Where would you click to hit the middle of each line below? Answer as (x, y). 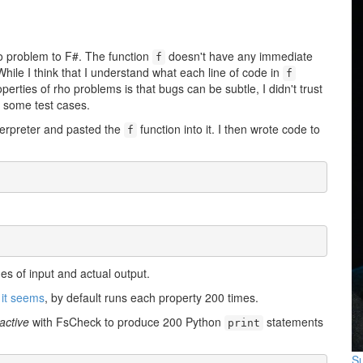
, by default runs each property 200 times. (152, 297)
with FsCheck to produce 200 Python (127, 322)
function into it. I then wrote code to (228, 129)
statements (293, 322)
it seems (23, 297)
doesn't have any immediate (239, 56)
